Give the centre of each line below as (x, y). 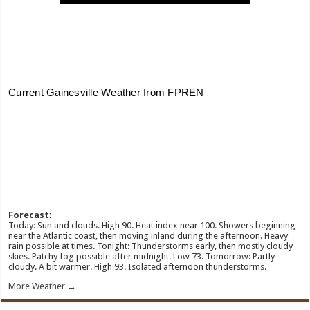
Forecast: (30, 215)
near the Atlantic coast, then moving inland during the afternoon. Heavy (148, 236)
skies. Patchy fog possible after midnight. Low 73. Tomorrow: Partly (142, 257)
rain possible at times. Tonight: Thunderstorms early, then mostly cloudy (151, 246)
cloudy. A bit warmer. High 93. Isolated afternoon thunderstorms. (138, 267)
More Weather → (43, 286)
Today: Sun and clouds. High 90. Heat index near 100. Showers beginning (152, 226)
